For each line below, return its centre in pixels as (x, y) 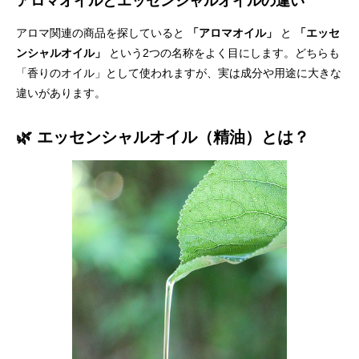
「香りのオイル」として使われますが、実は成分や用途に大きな (179, 73)
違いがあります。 (61, 93)
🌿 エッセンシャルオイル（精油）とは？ (163, 137)
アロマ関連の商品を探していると (102, 33)
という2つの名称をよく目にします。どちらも (223, 53)
